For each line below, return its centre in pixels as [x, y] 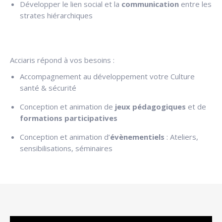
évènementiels [137, 137]
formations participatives [69, 118]
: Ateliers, [182, 137]
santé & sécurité [48, 88]
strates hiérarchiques [56, 15]
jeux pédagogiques [151, 107]
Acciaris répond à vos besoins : [62, 60]
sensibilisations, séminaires [66, 148]
